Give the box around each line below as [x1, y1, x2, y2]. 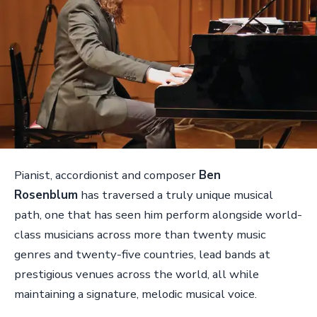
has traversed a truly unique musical [78, 187, 273, 204]
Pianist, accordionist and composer [14, 167, 199, 184]
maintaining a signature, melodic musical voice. [14, 286, 260, 303]
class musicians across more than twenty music [14, 226, 266, 243]
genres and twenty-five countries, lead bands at [14, 246, 270, 263]
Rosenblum [14, 187, 78, 204]
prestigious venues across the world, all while [14, 266, 259, 283]
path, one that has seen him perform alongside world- [14, 207, 302, 224]
